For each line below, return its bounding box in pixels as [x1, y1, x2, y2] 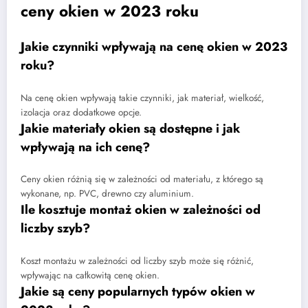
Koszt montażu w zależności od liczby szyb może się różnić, [21, 254, 254, 267]
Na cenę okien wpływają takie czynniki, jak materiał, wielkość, [21, 91, 264, 104]
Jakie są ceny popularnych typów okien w [21, 282, 255, 300]
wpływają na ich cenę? [21, 137, 150, 156]
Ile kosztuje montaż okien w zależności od [21, 201, 261, 219]
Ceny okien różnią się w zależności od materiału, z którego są [21, 173, 263, 186]
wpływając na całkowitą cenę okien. [21, 268, 159, 282]
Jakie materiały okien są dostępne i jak [21, 119, 240, 137]
